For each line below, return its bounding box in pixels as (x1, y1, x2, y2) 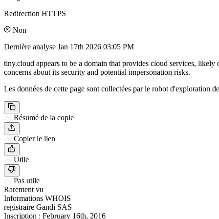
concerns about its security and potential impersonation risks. (4, 67, 190, 76)
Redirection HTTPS (4, 9, 66, 18)
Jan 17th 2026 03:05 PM (58, 42, 134, 51)
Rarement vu (4, 185, 44, 194)
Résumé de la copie (14, 113, 74, 122)
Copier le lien (14, 134, 55, 143)
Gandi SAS (36, 202, 72, 211)
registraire (4, 202, 34, 211)
